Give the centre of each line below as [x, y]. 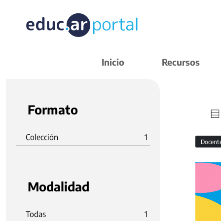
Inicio [113, 62]
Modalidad [58, 186]
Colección [42, 137]
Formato [53, 110]
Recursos [181, 62]
